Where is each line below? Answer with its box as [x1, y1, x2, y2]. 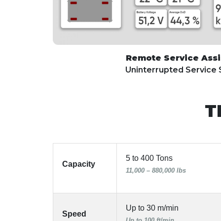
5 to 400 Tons [126, 154, 173, 162]
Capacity [62, 160, 95, 168]
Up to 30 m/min [126, 204, 179, 212]
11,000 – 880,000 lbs [126, 167, 186, 174]
